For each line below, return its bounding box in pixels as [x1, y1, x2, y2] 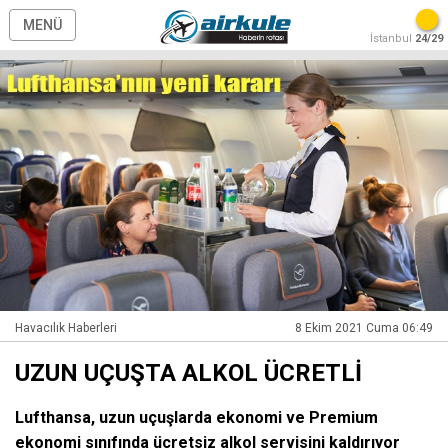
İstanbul [370, 32, 415, 45]
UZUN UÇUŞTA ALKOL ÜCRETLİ [15, 359, 362, 388]
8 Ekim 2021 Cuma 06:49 [295, 321, 433, 336]
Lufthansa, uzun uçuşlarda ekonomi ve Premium [15, 408, 378, 428]
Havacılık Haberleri [15, 321, 117, 336]
